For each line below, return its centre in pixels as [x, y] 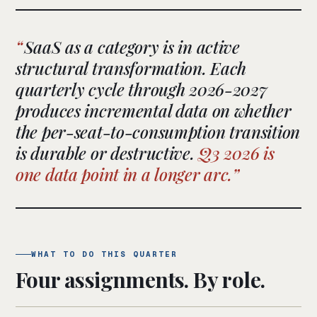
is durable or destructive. [107, 153]
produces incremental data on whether [154, 111]
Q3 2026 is [236, 153]
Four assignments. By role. [140, 280]
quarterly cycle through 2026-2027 [142, 90]
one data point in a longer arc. [124, 174]
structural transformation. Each [131, 68]
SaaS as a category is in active [132, 47]
